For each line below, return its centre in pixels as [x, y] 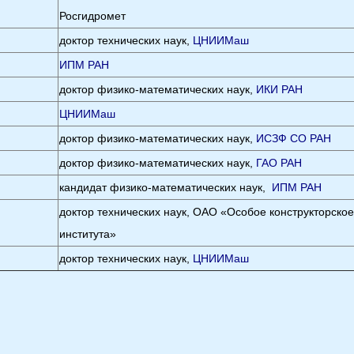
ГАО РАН [279, 163]
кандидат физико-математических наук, [166, 187]
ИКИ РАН [280, 89]
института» [88, 234]
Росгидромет [93, 16]
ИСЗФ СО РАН [294, 138]
